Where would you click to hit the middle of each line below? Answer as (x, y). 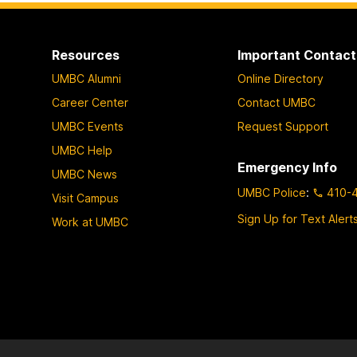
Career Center (90, 102)
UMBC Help (82, 150)
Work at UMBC (90, 222)
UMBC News (84, 174)
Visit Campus (85, 198)
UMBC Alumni (86, 78)
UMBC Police (272, 193)
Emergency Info (288, 167)
